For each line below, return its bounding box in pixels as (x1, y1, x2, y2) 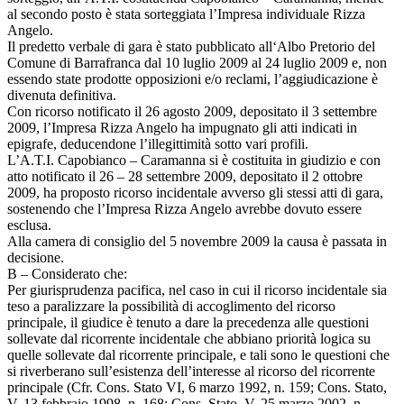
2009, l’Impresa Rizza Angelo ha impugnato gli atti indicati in (7, 119, 357, 135)
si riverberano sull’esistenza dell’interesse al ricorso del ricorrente (7, 363, 375, 379)
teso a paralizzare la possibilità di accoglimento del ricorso (7, 298, 335, 314)
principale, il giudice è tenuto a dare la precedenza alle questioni (7, 314, 369, 330)
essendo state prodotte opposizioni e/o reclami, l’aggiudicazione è (7, 70, 378, 87)
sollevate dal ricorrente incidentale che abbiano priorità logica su (7, 330, 371, 346)
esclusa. (7, 216, 51, 233)
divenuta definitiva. (7, 87, 116, 103)
